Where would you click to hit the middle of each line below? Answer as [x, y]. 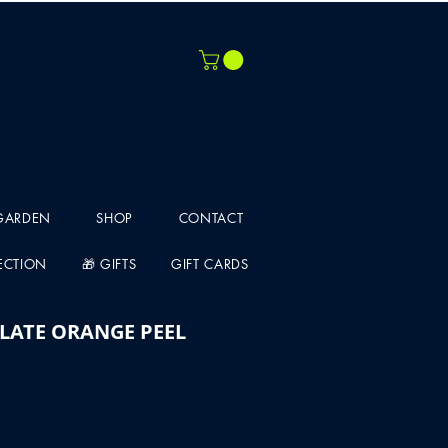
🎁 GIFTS [109, 263]
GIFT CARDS [210, 263]
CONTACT [211, 217]
